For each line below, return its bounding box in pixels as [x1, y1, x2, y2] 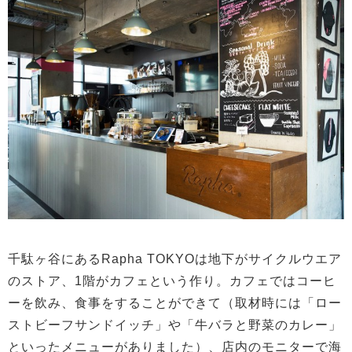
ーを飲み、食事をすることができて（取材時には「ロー [8, 296, 342, 310]
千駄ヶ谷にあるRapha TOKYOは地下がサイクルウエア [8, 252, 342, 266]
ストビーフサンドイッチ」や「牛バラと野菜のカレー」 [8, 318, 342, 332]
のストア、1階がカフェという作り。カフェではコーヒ [8, 274, 336, 288]
